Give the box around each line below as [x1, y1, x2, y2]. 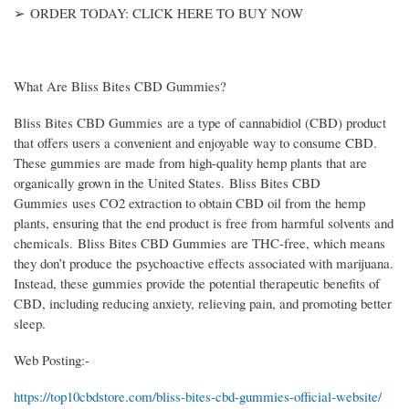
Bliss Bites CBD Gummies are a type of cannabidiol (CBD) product [14, 112, 386, 131]
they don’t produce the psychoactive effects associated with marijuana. [14, 253, 393, 272]
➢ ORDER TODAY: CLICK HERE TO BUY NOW [14, 3, 303, 22]
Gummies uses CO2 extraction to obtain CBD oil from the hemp [14, 193, 365, 212]
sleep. [14, 313, 46, 332]
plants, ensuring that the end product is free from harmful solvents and [14, 213, 393, 232]
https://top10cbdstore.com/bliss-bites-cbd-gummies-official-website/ [14, 386, 382, 405]
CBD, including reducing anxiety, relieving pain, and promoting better [14, 293, 392, 312]
